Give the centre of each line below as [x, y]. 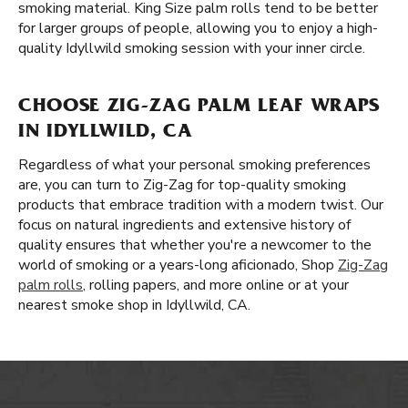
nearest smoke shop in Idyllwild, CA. [134, 305]
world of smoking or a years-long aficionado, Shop [178, 265]
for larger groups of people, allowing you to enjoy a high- [198, 28]
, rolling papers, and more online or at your [216, 285]
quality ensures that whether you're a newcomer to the [195, 245]
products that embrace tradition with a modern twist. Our [201, 205]
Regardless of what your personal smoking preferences [194, 165]
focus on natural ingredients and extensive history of [184, 225]
